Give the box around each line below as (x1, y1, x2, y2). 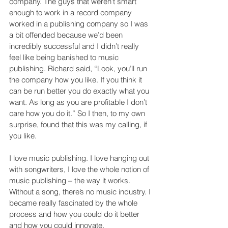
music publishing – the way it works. (9, 175, 132, 185)
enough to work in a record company (9, 7, 134, 17)
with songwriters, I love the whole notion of (9, 164, 151, 174)
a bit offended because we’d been (9, 30, 125, 40)
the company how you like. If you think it (9, 74, 144, 84)
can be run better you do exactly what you (9, 85, 151, 96)
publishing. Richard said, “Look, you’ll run (9, 63, 149, 73)
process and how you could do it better (9, 209, 141, 219)
